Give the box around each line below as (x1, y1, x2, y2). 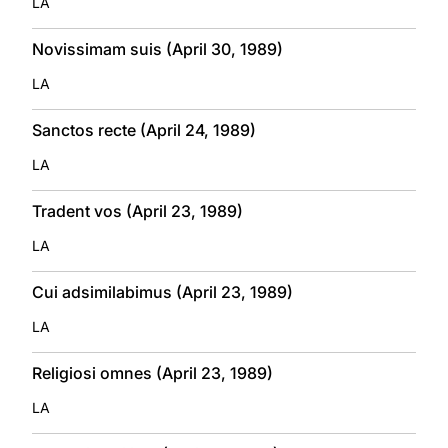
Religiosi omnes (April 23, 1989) (32, 362, 273, 383)
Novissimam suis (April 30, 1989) (32, 38, 283, 59)
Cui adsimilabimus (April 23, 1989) (32, 281, 293, 302)
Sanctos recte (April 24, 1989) (32, 119, 256, 140)
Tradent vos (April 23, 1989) (32, 200, 243, 221)
